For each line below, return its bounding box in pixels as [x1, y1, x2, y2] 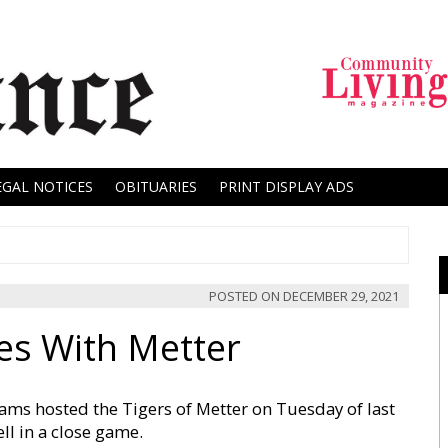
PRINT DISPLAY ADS [219, 177, 354, 196]
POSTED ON [209, 287, 283, 305]
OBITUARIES [115, 177, 197, 196]
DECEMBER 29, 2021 [283, 287, 399, 305]
